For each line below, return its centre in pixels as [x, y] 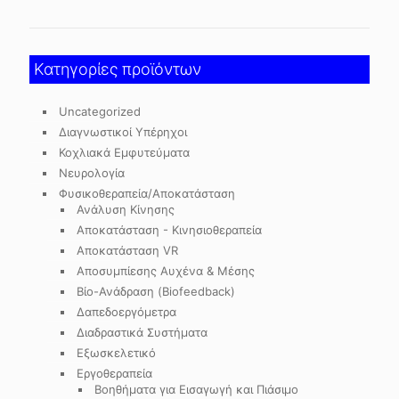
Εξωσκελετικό [116, 353]
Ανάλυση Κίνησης [126, 209]
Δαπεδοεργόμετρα [126, 312]
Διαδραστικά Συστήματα [142, 332]
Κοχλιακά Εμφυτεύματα [124, 152]
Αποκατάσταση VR [127, 250]
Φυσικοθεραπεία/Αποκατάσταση [147, 193]
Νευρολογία [92, 173]
